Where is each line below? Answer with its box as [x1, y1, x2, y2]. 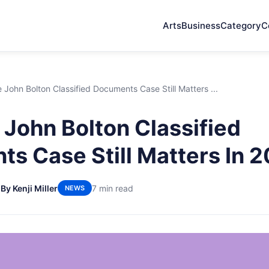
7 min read [92, 183, 133, 193]
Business [181, 20, 220, 31]
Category [220, 20, 261, 31]
